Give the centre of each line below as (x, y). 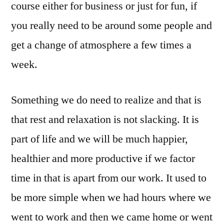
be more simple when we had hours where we (111, 197)
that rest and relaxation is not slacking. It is (105, 119)
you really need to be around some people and (111, 25)
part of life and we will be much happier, (99, 139)
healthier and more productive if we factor (103, 158)
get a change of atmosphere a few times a (101, 45)
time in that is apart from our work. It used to (109, 178)
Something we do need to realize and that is (106, 100)
